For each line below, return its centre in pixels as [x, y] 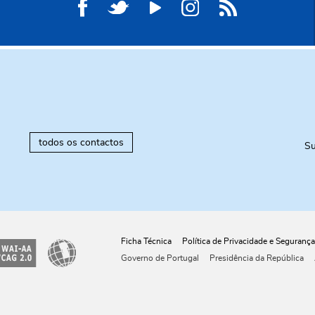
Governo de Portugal [160, 258]
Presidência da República [256, 258]
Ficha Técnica [146, 241]
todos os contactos [81, 142]
